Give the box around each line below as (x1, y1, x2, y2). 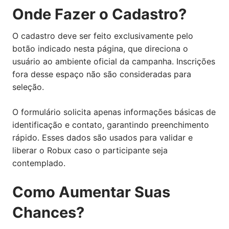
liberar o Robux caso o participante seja (12, 145, 168, 155)
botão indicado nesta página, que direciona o (12, 43, 188, 54)
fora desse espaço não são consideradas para (12, 68, 191, 79)
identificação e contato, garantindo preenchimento (12, 119, 209, 130)
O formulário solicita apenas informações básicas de (12, 106, 216, 117)
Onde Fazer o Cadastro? (12, 5, 187, 23)
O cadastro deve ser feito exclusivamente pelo (12, 30, 193, 41)
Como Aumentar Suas (12, 182, 170, 201)
